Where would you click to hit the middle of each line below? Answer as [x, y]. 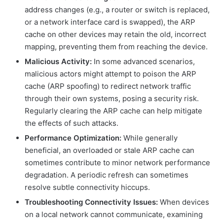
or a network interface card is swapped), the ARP [110, 22]
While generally [149, 138]
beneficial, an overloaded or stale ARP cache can [110, 150]
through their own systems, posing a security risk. [112, 99]
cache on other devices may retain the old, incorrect [115, 35]
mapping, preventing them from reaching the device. [116, 47]
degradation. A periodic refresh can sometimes [107, 175]
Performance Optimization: [73, 138]
